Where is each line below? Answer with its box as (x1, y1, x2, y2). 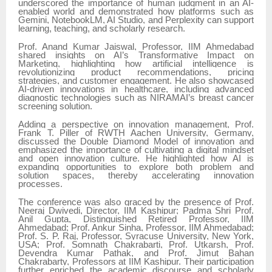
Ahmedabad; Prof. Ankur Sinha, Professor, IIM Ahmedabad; (18, 222, 254, 233)
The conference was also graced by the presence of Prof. (18, 197, 254, 207)
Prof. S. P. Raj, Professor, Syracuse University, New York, (18, 231, 254, 241)
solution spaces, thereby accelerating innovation (18, 170, 254, 180)
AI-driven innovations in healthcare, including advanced (18, 84, 254, 94)
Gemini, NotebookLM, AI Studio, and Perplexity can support (18, 15, 254, 25)
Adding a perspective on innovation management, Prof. (18, 119, 254, 129)
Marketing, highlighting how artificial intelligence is (18, 58, 254, 69)
